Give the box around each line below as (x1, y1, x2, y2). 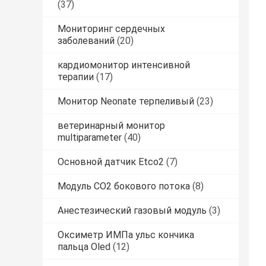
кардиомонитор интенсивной (58, 59, 190, 71)
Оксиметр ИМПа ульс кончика (58, 229, 194, 241)
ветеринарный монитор (58, 120, 165, 132)
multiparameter (58, 132, 122, 144)
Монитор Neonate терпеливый (58, 96, 194, 107)
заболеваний (58, 35, 115, 47)
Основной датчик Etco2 (58, 156, 164, 168)
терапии (58, 71, 94, 83)
